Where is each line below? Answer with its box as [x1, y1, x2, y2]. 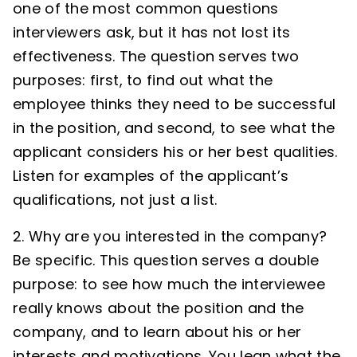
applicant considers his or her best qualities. [13, 142, 338, 162]
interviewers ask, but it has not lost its [13, 22, 291, 42]
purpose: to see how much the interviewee [13, 274, 325, 294]
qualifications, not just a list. [13, 190, 218, 210]
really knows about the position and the [13, 298, 304, 318]
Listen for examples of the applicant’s [13, 166, 289, 186]
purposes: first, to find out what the [13, 70, 273, 90]
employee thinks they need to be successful [13, 94, 336, 114]
